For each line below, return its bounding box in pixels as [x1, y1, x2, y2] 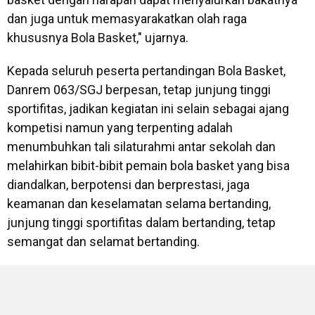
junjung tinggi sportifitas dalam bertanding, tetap [7, 215, 276, 231]
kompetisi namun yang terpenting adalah [7, 120, 233, 136]
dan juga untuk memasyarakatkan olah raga [7, 11, 247, 27]
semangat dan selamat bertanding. [7, 234, 200, 250]
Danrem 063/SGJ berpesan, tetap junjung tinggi [7, 82, 271, 98]
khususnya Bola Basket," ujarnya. [7, 30, 191, 46]
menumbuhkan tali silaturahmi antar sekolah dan [7, 139, 276, 155]
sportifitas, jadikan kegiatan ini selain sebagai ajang [7, 101, 289, 117]
